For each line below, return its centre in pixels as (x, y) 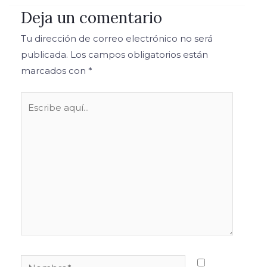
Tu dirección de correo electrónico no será (117, 39)
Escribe (37, 100)
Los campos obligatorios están (139, 55)
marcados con (55, 71)
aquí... (33, 116)
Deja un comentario (91, 18)
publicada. (44, 55)
